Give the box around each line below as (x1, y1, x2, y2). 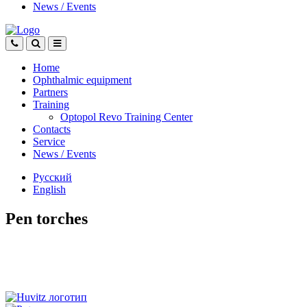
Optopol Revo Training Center (60, 111, 193, 123)
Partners (33, 86, 68, 98)
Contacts (33, 123, 71, 135)
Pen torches (5, 209, 88, 228)
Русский (33, 171, 72, 183)
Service (33, 136, 65, 147)
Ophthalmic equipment (33, 74, 132, 86)
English (33, 184, 66, 195)
